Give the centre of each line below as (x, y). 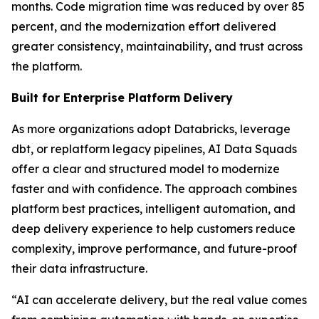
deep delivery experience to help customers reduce (153, 229)
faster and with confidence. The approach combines (154, 189)
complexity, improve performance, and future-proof (154, 249)
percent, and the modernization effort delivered (144, 26)
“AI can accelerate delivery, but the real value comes (159, 300)
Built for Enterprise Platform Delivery (122, 98)
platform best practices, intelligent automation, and (153, 209)
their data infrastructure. (79, 268)
